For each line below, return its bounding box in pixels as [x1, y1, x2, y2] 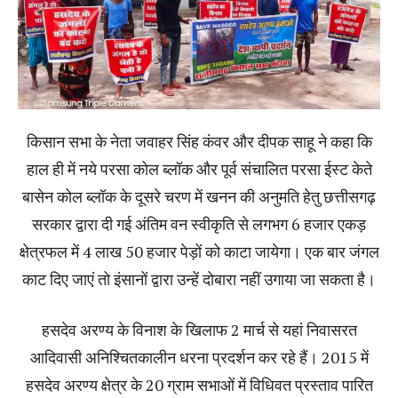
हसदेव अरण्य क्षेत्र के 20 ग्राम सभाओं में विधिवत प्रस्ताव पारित [25, 373, 373, 395]
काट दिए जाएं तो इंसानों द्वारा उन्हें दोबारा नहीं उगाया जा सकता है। [22, 267, 376, 290]
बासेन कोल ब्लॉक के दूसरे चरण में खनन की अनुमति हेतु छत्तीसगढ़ [22, 185, 376, 207]
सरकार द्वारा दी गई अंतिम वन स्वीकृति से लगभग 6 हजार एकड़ [32, 212, 366, 235]
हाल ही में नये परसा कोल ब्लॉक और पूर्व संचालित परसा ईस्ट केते [26, 157, 372, 179]
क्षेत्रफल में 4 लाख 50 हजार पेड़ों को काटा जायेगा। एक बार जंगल [19, 240, 379, 262]
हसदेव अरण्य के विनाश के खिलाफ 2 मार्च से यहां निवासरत [41, 318, 357, 340]
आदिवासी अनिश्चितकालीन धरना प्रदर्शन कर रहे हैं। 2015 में [29, 346, 369, 368]
